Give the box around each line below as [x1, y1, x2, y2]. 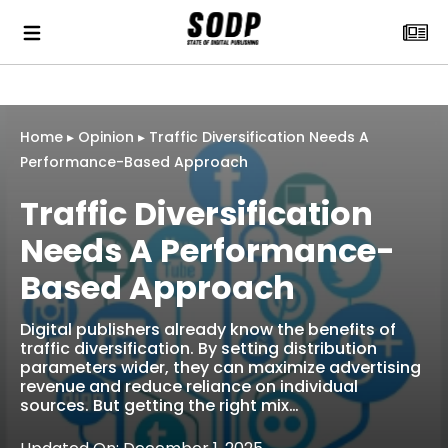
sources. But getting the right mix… [20, 394, 299, 417]
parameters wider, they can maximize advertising [20, 356, 421, 379]
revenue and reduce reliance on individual [20, 375, 358, 398]
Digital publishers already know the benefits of [20, 318, 396, 341]
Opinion [78, 127, 134, 147]
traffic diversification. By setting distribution [20, 337, 377, 360]
